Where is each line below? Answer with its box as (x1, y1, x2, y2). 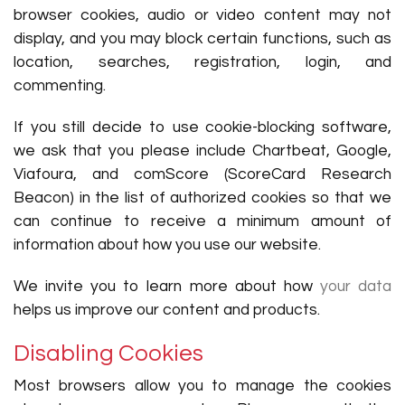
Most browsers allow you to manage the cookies (14, 378, 391, 394)
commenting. (14, 78, 106, 94)
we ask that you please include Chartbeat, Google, (14, 143, 391, 159)
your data (319, 278, 392, 295)
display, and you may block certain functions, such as (14, 31, 391, 47)
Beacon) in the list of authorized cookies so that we (14, 190, 391, 206)
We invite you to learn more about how (14, 278, 320, 295)
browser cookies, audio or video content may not (14, 7, 391, 24)
